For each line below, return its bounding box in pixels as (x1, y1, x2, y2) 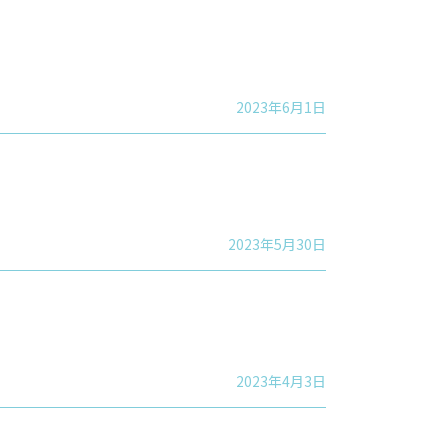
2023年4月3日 (236, 370, 326, 391)
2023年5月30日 (228, 233, 326, 254)
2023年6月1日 (236, 96, 326, 117)
